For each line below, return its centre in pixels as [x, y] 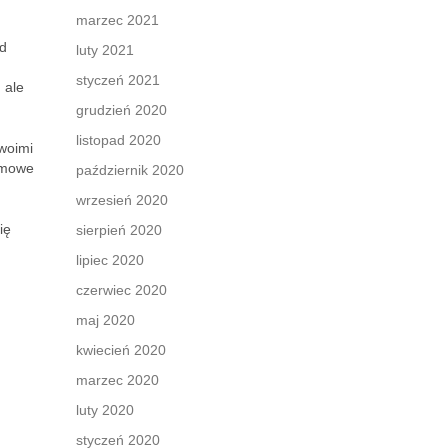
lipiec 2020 [110, 260]
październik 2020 [130, 170]
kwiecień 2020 [121, 350]
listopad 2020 [118, 140]
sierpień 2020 [119, 230]
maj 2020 [105, 320]
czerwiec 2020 [121, 290]
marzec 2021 [117, 20]
